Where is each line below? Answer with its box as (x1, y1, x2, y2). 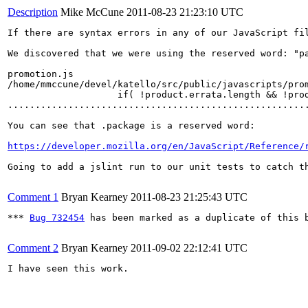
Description (8, 5, 58, 18)
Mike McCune (60, 5, 124, 18)
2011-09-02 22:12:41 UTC (131, 241, 247, 254)
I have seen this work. (8, 263, 129, 274)
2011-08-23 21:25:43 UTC (131, 190, 247, 203)
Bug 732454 (30, 212, 85, 223)
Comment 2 (8, 241, 58, 254)
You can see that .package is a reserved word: (8, 120, 255, 131)
